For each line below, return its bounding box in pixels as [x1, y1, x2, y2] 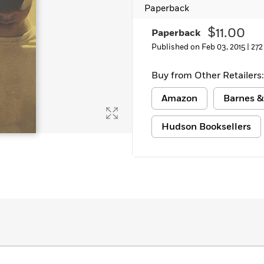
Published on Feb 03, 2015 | [151, 42, 251, 52]
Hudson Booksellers [161, 120, 251, 133]
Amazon [161, 92, 197, 105]
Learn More [21, 4, 65, 15]
